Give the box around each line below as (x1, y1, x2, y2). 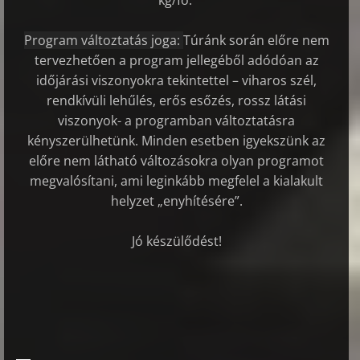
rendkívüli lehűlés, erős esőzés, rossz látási (47, 92, 307, 110)
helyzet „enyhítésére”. (110, 192, 243, 211)
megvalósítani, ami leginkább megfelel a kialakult (30, 172, 324, 190)
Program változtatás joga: (23, 31, 183, 50)
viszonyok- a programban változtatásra (58, 112, 296, 130)
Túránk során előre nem (182, 31, 329, 50)
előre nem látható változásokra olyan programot (29, 152, 325, 170)
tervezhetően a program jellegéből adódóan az (34, 51, 319, 70)
